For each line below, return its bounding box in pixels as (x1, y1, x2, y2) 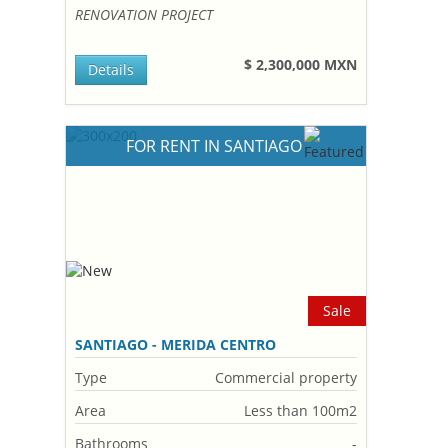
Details (88, 60, 135, 79)
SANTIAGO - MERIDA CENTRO (75, 335, 277, 354)
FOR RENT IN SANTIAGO (126, 135, 307, 157)
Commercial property (215, 368, 358, 387)
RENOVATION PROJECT (75, 5, 214, 24)
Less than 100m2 (244, 401, 358, 420)
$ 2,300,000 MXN (244, 55, 358, 74)
